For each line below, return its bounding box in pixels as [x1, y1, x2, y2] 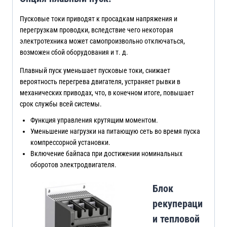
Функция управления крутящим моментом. [30, 116, 158, 124]
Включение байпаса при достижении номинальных [30, 149, 182, 158]
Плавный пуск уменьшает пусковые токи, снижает [20, 66, 170, 74]
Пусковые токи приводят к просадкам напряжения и [20, 14, 177, 23]
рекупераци [153, 197, 203, 210]
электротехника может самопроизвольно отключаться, [20, 36, 185, 45]
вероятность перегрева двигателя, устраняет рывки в [20, 77, 180, 86]
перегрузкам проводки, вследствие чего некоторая [20, 25, 173, 34]
